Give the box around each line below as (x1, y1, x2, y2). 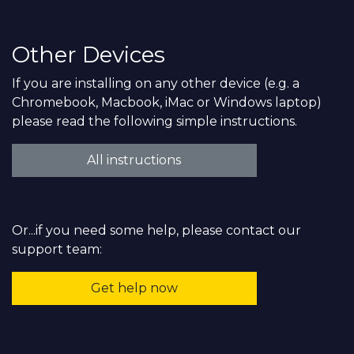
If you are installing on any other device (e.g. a (12, 76, 299, 92)
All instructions (87, 153, 182, 168)
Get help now (91, 281, 178, 296)
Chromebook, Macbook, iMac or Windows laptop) (12, 95, 322, 111)
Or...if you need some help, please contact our (12, 223, 301, 239)
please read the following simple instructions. (12, 114, 303, 130)
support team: (12, 242, 102, 258)
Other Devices (12, 41, 165, 69)
